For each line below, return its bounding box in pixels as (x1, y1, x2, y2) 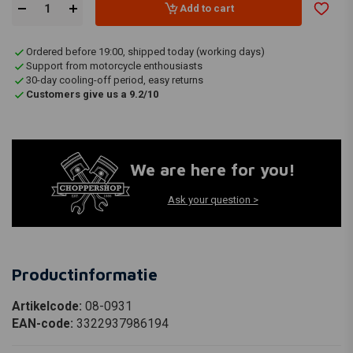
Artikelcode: (12, 299, 85, 314)
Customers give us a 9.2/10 (26, 88, 158, 100)
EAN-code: (12, 316, 76, 331)
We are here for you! (130, 160, 295, 180)
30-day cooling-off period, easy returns (26, 74, 203, 86)
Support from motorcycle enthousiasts (26, 60, 203, 72)
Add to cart (179, 2, 234, 14)
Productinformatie (12, 264, 158, 284)
